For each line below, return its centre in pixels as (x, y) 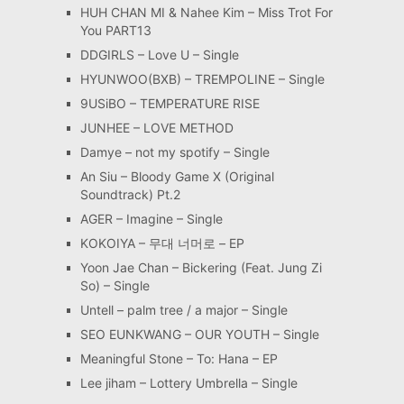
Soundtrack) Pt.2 (130, 195)
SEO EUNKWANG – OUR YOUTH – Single (199, 335)
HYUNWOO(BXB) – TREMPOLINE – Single (202, 79)
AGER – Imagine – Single (151, 219)
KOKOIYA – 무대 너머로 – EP (162, 243)
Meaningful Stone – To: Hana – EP (179, 359)
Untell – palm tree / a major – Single (184, 310)
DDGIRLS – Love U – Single (159, 55)
